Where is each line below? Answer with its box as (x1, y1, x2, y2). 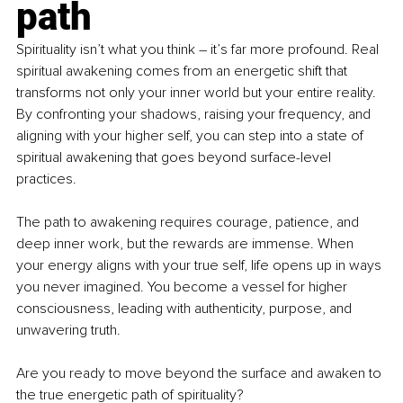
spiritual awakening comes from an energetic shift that (16, 62, 351, 81)
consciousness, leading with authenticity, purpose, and (16, 300, 355, 318)
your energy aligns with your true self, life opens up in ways (16, 256, 385, 275)
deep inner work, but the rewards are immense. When (16, 235, 357, 254)
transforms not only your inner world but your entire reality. (16, 84, 380, 103)
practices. (16, 170, 76, 189)
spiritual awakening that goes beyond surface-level (16, 148, 335, 167)
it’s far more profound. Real (207, 40, 382, 59)
